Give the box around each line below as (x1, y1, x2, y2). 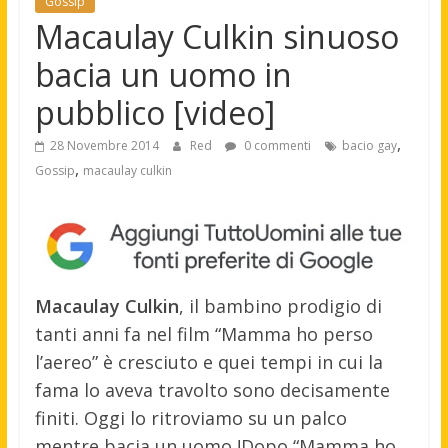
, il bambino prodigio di (178, 293, 382, 318)
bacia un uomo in (34, 52, 292, 96)
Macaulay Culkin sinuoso (34, 14, 399, 58)
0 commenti (240, 136, 311, 154)
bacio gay (341, 136, 397, 154)
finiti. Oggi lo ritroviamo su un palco (34, 405, 347, 430)
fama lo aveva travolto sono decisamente (34, 377, 390, 402)
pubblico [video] (34, 90, 275, 134)
